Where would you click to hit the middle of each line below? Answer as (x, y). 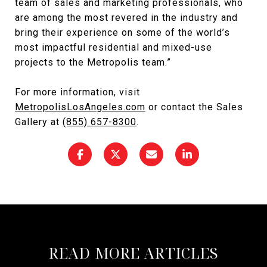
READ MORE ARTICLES (133, 253)
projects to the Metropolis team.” (93, 62)
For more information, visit (77, 92)
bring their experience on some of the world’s (122, 32)
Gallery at (39, 122)
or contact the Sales (194, 107)
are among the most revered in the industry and (126, 18)
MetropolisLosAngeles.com (80, 107)
